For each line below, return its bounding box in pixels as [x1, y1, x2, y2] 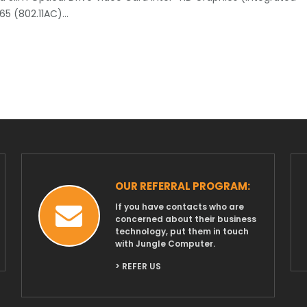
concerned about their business [114, 213, 256, 225]
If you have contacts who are [114, 201, 244, 213]
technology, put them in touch [114, 225, 249, 238]
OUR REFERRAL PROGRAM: [114, 179, 250, 194]
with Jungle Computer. [114, 238, 215, 250]
